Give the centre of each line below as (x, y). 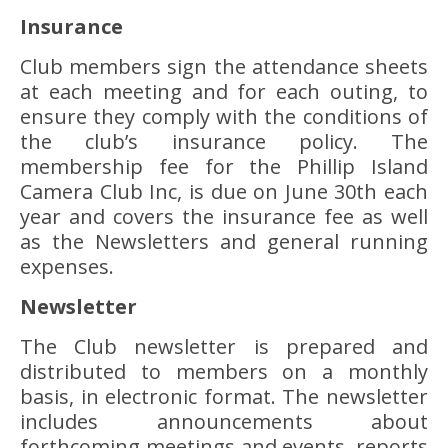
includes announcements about (224, 421)
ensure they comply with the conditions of (224, 116)
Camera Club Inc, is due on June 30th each (224, 191)
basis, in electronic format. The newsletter (224, 396)
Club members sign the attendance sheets (224, 66)
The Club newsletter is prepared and (224, 346)
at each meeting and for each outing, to (224, 91)
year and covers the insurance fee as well (224, 216)
